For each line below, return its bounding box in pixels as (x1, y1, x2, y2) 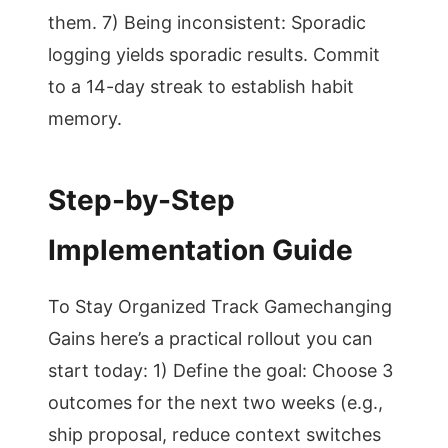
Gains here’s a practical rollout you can (48, 328, 373, 349)
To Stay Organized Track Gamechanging (48, 296, 392, 317)
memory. (48, 108, 122, 129)
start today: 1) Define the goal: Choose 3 (48, 360, 393, 381)
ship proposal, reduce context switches (48, 424, 381, 445)
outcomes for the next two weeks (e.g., (48, 392, 383, 413)
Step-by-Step (48, 183, 235, 217)
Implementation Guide (48, 233, 353, 267)
